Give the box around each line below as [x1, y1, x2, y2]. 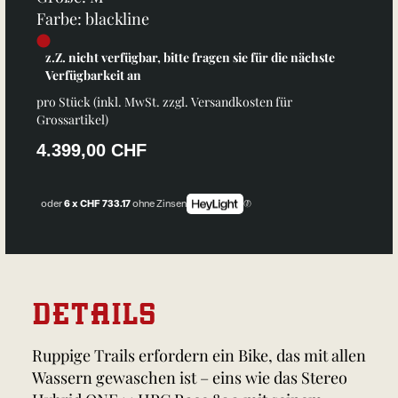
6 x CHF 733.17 [64, 198, 132, 209]
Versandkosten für [191, 93, 292, 111]
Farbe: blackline [36, 8, 149, 30]
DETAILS [32, 295, 156, 330]
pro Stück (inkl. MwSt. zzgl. [36, 93, 191, 111]
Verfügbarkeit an [45, 67, 141, 84]
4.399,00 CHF [36, 140, 147, 161]
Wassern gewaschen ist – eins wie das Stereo [32, 367, 347, 389]
